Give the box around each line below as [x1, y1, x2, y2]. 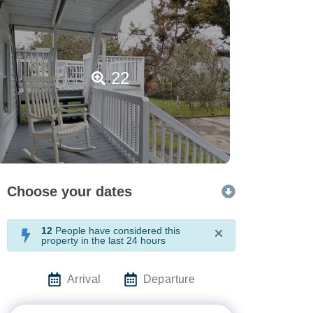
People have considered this [52, 224, 180, 236]
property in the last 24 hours [41, 234, 166, 246]
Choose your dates [7, 183, 132, 199]
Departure [143, 272, 196, 285]
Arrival [66, 272, 101, 285]
